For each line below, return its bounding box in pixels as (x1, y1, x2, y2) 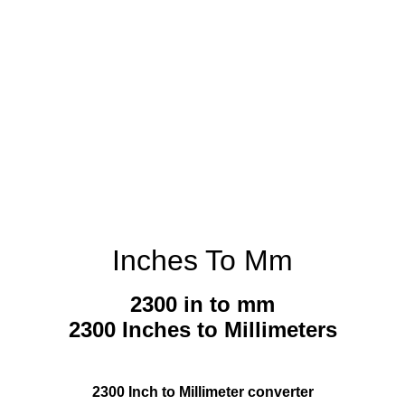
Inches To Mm (112, 244, 293, 277)
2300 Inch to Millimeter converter (91, 384, 314, 400)
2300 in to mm (130, 292, 275, 317)
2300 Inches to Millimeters (68, 317, 337, 343)
